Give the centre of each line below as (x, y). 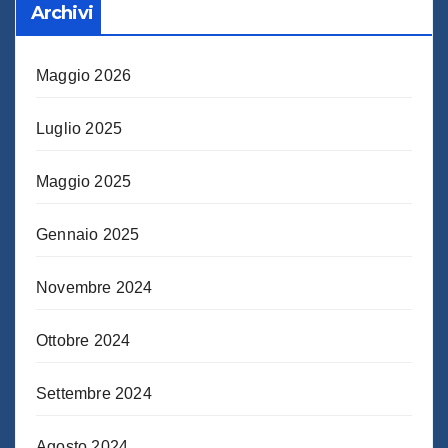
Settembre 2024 (94, 393)
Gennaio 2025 (88, 234)
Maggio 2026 (84, 75)
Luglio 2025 (79, 128)
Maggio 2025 (84, 181)
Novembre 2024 (94, 287)
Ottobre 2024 (83, 340)
